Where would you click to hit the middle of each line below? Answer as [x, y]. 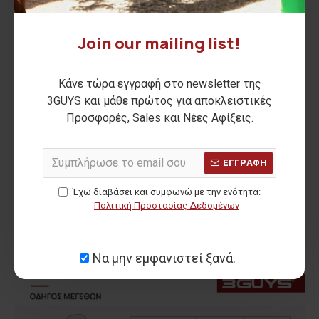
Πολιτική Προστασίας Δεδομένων [167, 205]
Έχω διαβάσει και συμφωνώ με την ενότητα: [167, 192]
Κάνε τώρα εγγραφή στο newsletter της [159, 83]
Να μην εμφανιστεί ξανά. [164, 258]
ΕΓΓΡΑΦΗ [245, 162]
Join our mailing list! [159, 43]
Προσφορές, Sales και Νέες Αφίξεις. [159, 117]
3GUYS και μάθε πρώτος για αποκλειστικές [159, 100]
